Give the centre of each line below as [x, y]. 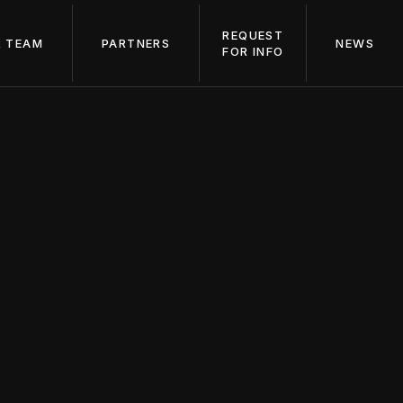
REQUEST [253, 35]
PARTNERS [136, 43]
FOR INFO [253, 51]
